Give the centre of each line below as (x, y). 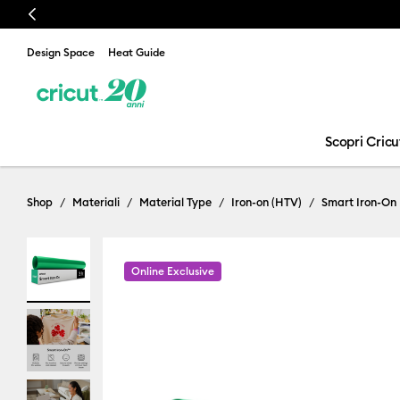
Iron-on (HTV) (267, 202)
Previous (50, 14)
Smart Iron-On (359, 202)
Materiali (96, 202)
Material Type (175, 202)
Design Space (61, 52)
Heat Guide (137, 52)
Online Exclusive (172, 271)
